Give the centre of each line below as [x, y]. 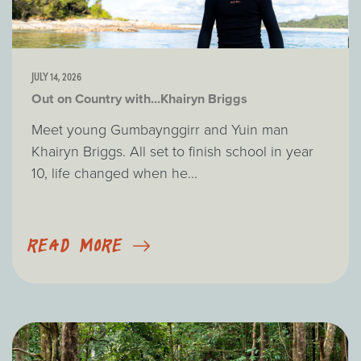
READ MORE [76, 247]
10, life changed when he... [114, 173]
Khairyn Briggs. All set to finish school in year [172, 151]
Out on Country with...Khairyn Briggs [139, 98]
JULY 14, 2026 [56, 76]
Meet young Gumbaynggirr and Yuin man [160, 129]
